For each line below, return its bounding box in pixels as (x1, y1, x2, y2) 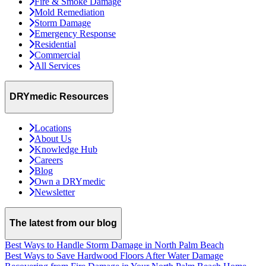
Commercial (34, 49, 80, 60)
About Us (34, 133, 71, 144)
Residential (34, 39, 76, 49)
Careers (34, 154, 63, 165)
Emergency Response (34, 28, 116, 39)
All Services (34, 60, 80, 71)
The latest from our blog (9, 218, 117, 229)
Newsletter (34, 186, 75, 197)
